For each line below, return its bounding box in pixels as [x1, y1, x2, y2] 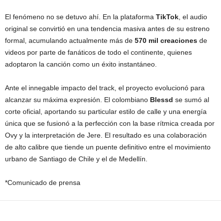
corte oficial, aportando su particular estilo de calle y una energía [5, 108, 207, 115]
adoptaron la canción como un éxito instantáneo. [5, 60, 157, 68]
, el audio [179, 13, 207, 21]
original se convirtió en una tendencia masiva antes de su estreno [5, 25, 210, 33]
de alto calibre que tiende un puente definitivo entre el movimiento [5, 143, 211, 151]
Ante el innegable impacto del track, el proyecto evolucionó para [5, 84, 205, 92]
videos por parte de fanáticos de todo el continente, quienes [5, 48, 192, 56]
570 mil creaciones [135, 37, 197, 44]
